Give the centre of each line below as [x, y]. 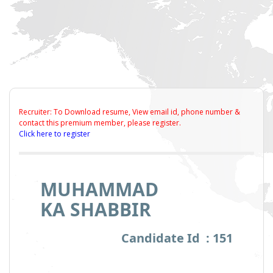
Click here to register [55, 134]
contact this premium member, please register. [100, 123]
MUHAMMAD [99, 190]
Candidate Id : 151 [177, 238]
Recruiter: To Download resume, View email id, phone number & [129, 112]
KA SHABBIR [96, 210]
